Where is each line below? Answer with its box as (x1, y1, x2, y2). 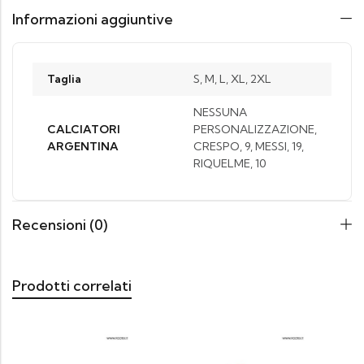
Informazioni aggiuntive (12, 10, 173, 29)
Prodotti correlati (12, 276, 132, 296)
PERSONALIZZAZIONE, (193, 122, 317, 137)
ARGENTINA (47, 139, 119, 154)
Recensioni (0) (12, 215, 107, 235)
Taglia (47, 71, 81, 87)
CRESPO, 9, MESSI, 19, (193, 139, 304, 154)
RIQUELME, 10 (193, 156, 266, 171)
